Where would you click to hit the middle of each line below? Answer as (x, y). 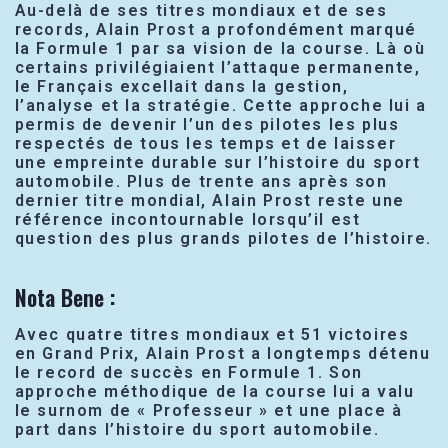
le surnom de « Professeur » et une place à (208, 410)
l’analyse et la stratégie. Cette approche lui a (220, 105)
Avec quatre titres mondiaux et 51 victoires (212, 334)
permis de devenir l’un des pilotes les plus (207, 124)
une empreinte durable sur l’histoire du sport (217, 162)
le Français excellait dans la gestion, (181, 86)
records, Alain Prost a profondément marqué (215, 29)
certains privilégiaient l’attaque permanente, (217, 67)
